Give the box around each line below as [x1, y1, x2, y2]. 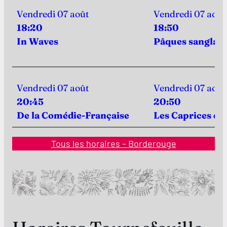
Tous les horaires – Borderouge [51, 138, 176, 149]
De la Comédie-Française [17, 109, 129, 121]
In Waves [17, 35, 58, 47]
